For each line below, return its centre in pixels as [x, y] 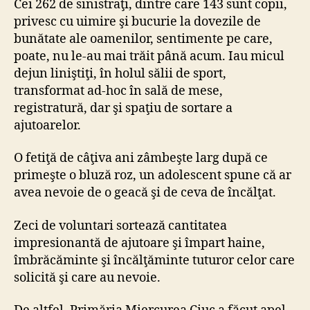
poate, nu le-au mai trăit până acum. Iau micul [149, 56]
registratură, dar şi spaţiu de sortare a [123, 108]
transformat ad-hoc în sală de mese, [118, 91]
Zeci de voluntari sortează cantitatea [120, 226]
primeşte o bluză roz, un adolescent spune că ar [153, 176]
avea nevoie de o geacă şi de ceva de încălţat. [145, 193]
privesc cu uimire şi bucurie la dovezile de [137, 21]
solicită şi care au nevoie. [87, 277]
